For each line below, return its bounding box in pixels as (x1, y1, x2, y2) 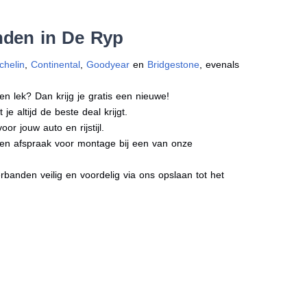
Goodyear (86, 58, 130, 70)
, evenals (199, 58, 240, 70)
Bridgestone (147, 58, 200, 70)
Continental (31, 58, 81, 70)
